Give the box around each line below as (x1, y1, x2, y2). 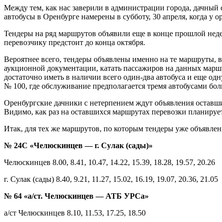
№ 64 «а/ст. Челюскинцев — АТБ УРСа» (4, 191, 149, 200)
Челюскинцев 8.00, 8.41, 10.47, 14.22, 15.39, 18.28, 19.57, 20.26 (4, 158, 215, 166)
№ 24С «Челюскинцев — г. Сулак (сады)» (4, 141, 153, 150)
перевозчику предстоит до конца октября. (4, 38, 145, 47)
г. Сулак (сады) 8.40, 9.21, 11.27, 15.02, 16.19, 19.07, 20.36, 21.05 (4, 174, 218, 183)
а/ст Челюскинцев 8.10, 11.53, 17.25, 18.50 (4, 208, 146, 217)
